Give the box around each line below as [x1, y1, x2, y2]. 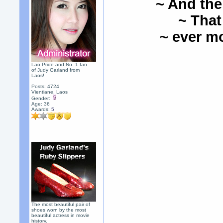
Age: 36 [31, 101, 50, 107]
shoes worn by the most [31, 207, 87, 213]
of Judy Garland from [31, 67, 80, 73]
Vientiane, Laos [31, 89, 68, 95]
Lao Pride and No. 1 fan [31, 62, 88, 67]
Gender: [31, 96, 52, 101]
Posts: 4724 [31, 84, 60, 89]
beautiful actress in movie [31, 213, 90, 218]
